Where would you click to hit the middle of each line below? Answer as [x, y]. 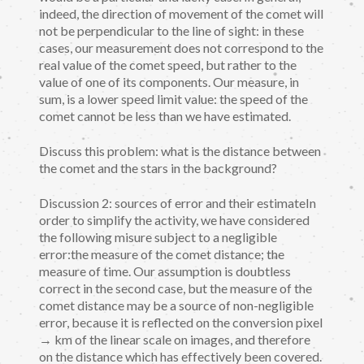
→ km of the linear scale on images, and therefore [175, 339]
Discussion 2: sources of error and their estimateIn [178, 202]
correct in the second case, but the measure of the [175, 288]
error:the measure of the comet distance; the [162, 253]
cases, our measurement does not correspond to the [181, 48]
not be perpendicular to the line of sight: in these [171, 31]
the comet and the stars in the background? [158, 167]
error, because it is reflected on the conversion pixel [181, 322]
